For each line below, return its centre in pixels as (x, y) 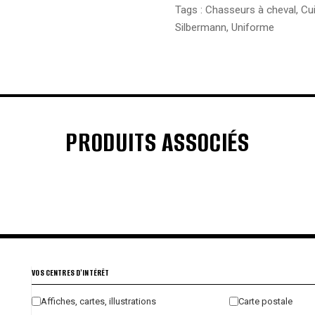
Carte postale (265, 301)
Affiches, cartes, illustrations (99, 301)
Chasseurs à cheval (250, 9)
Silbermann (200, 27)
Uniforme (252, 27)
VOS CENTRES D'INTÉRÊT (71, 272)
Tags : (190, 9)
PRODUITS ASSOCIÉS (157, 142)
